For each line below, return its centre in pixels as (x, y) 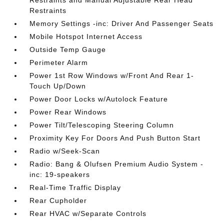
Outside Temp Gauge (68, 49)
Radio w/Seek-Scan (65, 151)
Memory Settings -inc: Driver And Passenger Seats (122, 23)
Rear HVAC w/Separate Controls (88, 213)
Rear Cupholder (58, 200)
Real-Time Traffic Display (75, 187)
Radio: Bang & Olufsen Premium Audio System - (117, 164)
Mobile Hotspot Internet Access (86, 36)
